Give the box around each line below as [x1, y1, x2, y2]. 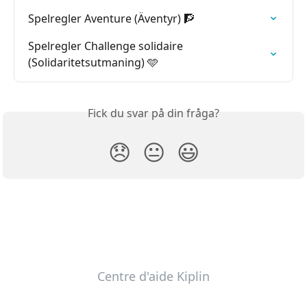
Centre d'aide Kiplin [97, 268, 210, 285]
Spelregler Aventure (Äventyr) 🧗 [28, 11, 195, 27]
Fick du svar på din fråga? [88, 106, 219, 121]
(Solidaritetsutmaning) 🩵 [28, 55, 158, 71]
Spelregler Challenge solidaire [28, 38, 186, 54]
